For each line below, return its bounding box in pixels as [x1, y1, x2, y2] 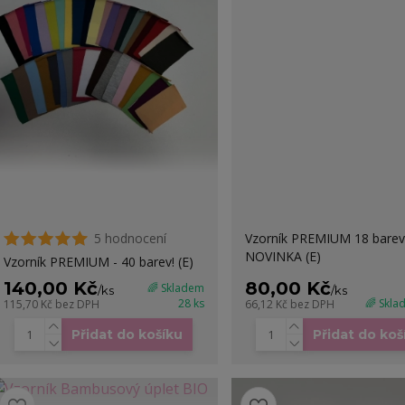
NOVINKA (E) [244, 248, 321, 266]
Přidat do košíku [71, 326, 184, 344]
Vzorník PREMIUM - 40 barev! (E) [3, 253, 193, 271]
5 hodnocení [93, 230, 166, 248]
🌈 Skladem [146, 280, 204, 297]
